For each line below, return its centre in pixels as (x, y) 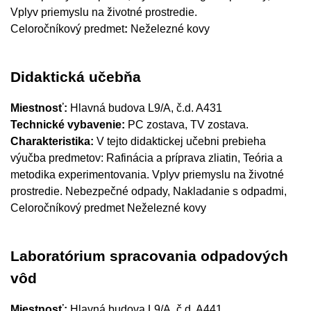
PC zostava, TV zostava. (187, 125)
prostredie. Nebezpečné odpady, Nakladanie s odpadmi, (149, 191)
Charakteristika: (53, 141)
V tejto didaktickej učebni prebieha (181, 141)
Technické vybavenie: (68, 125)
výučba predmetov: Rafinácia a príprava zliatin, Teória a (146, 158)
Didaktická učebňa (76, 77)
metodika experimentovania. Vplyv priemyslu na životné (147, 175)
